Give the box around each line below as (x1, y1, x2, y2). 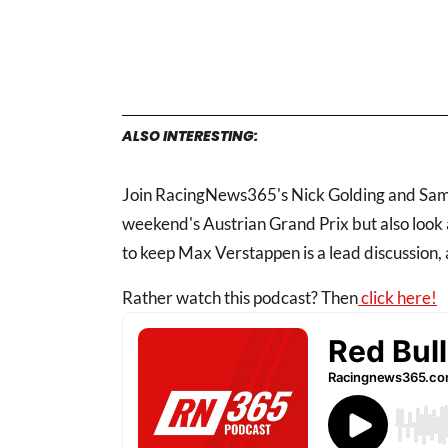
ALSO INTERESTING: (122, 125, 258, 146)
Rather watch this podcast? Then (122, 286, 358, 308)
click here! (358, 286, 437, 308)
